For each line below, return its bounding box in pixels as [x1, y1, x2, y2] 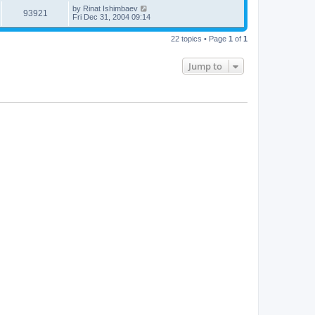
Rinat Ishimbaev [83, 4, 138, 13]
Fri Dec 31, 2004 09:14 [72, 12, 150, 21]
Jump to [188, 59, 222, 72]
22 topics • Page [171, 34, 229, 43]
